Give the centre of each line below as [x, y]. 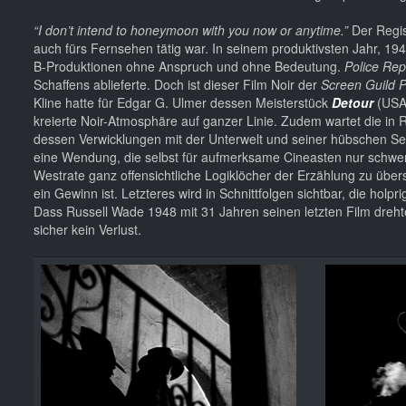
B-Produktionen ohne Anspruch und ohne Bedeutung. [189, 66]
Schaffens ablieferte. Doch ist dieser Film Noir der [177, 84]
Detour [353, 102]
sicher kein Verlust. [87, 229]
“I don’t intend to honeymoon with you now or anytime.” [191, 29]
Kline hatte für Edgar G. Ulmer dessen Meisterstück [183, 102]
